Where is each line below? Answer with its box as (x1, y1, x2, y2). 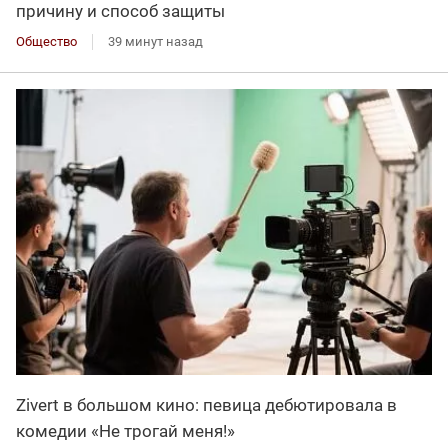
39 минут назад (108, 34, 203, 50)
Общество (16, 34, 77, 50)
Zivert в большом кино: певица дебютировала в (16, 394, 397, 415)
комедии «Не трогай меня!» (16, 420, 235, 441)
